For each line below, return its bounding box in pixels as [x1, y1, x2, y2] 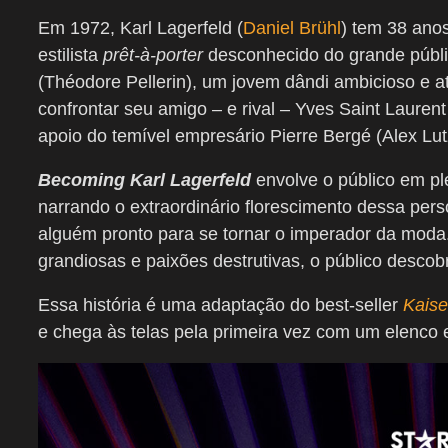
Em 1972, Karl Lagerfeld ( [38, 18, 243, 39]
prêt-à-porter [103, 45, 203, 66]
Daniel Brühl [243, 18, 341, 39]
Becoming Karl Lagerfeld [38, 170, 251, 191]
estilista [38, 45, 103, 66]
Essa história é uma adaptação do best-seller [38, 295, 403, 316]
